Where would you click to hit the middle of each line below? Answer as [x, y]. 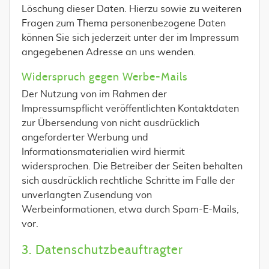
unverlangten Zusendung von [87, 195]
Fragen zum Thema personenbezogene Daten [124, 23]
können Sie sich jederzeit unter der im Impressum [130, 38]
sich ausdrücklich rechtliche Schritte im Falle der [128, 181]
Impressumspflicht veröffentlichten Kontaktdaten [130, 109]
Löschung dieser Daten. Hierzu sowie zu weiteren [131, 9]
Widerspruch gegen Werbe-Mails [104, 77]
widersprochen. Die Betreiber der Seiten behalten [132, 166]
